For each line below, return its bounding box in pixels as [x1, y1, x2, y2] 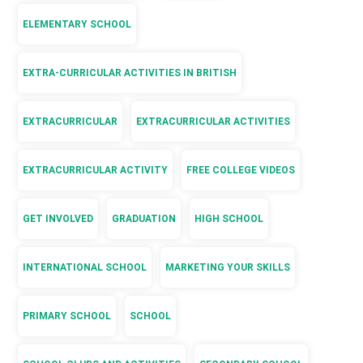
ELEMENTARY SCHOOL [23, 19, 132, 31]
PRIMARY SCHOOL [23, 310, 112, 322]
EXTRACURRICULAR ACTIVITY [23, 164, 169, 177]
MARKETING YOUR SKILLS [165, 262, 291, 274]
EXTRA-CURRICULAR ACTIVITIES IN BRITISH [23, 67, 237, 79]
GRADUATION [112, 213, 177, 225]
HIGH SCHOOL [194, 213, 264, 225]
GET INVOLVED [23, 213, 94, 225]
